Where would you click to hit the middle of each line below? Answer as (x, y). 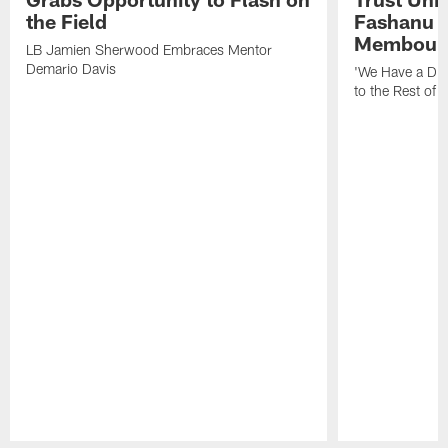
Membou (395, 42)
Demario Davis (71, 68)
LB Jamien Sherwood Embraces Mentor (149, 49)
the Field (67, 20)
